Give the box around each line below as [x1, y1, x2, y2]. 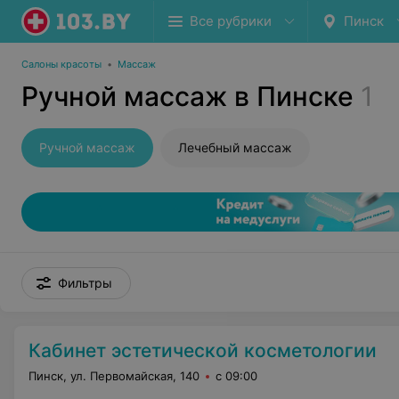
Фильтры [58, 275, 112, 290]
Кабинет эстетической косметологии [28, 339, 377, 362]
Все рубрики [190, 12, 272, 29]
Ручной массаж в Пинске [21, 80, 354, 112]
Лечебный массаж [178, 140, 292, 155]
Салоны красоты [21, 58, 102, 70]
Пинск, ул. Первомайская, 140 [28, 369, 199, 383]
